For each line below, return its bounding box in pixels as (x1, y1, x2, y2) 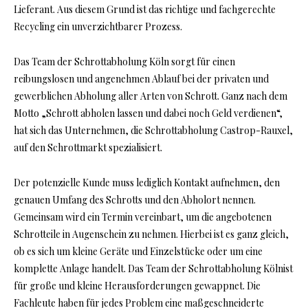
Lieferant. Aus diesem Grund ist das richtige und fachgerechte (14, 3, 276, 16)
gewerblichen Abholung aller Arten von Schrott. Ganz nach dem (14, 89, 287, 103)
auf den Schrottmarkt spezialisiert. (14, 141, 162, 155)
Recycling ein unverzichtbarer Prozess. (14, 20, 182, 34)
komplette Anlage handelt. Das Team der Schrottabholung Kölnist (14, 262, 293, 276)
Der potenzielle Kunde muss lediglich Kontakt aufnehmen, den (14, 176, 280, 190)
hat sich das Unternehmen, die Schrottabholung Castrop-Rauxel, (14, 124, 293, 137)
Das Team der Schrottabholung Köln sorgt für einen (14, 55, 235, 69)
